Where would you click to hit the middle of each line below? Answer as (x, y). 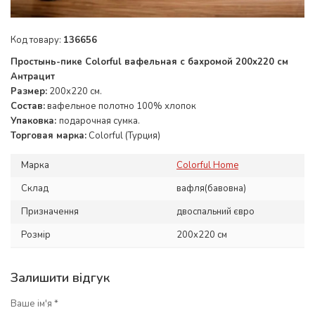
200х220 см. (75, 91)
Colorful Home (207, 165)
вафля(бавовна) (211, 188)
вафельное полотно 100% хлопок (121, 106)
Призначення (50, 212)
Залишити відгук (60, 278)
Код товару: (37, 40)
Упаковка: (35, 121)
